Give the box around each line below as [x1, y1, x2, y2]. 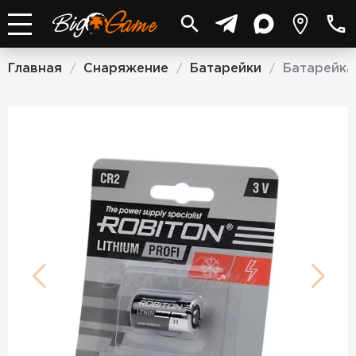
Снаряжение [83, 63, 168, 75]
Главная [8, 63, 62, 75]
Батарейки [190, 63, 261, 75]
